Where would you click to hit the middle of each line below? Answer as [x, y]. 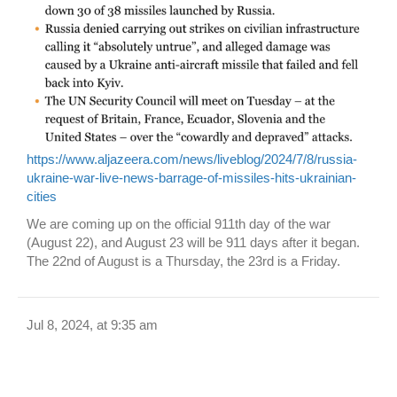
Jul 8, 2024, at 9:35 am [92, 325]
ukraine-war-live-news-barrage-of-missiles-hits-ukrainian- [191, 178]
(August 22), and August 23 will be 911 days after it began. [193, 243]
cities [42, 197]
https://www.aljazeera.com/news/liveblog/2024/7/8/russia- [192, 160]
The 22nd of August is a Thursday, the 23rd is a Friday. [183, 261]
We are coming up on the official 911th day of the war [179, 224]
